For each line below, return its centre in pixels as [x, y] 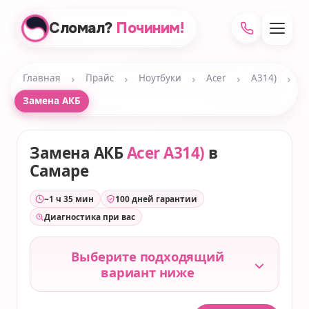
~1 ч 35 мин [69, 199]
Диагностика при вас [90, 217]
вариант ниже [148, 272]
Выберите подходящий [148, 256]
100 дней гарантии [156, 199]
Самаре [59, 171]
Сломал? [81, 28]
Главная [42, 78]
